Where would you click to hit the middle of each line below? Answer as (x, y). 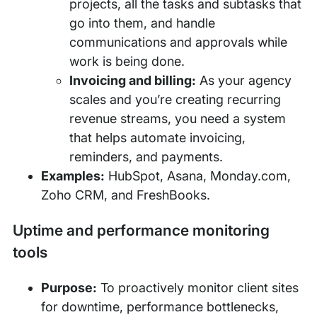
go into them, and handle (142, 23)
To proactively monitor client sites (198, 287)
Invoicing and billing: (133, 80)
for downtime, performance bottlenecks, (160, 306)
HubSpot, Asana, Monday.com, (198, 175)
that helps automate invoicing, (157, 137)
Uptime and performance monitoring (141, 230)
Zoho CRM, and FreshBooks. (126, 195)
